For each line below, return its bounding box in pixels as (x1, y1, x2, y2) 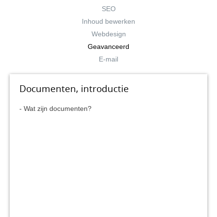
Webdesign (91, 30, 126, 38)
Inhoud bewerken (82, 17, 135, 25)
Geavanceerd (88, 43, 129, 50)
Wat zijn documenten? (24, 105, 92, 112)
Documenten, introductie (19, 82, 129, 95)
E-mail (99, 55, 118, 63)
